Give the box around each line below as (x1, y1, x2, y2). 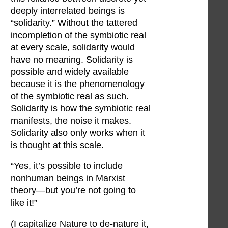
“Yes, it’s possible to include (11, 161, 123, 172)
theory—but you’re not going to (11, 185, 136, 196)
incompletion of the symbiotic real (11, 30, 146, 40)
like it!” (11, 197, 37, 208)
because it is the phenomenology (11, 78, 145, 89)
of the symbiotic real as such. (11, 91, 129, 101)
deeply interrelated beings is (11, 5, 125, 16)
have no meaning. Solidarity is (11, 54, 133, 65)
